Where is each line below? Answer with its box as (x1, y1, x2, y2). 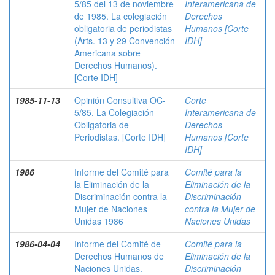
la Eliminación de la (74, 178, 149, 190)
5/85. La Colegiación (74, 106, 154, 118)
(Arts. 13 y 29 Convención (74, 34, 175, 47)
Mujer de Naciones (74, 203, 147, 215)
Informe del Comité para (74, 166, 169, 178)
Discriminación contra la (74, 190, 167, 203)
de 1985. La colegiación (74, 10, 167, 22)
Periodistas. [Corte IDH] (74, 131, 166, 143)
